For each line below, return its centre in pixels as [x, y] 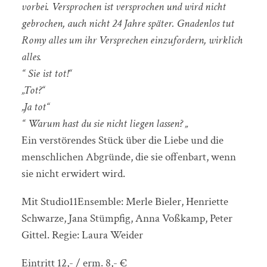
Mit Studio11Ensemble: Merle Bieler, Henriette [125, 201]
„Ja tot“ [35, 107]
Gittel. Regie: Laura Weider [82, 235]
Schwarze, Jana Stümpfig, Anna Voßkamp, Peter [127, 218]
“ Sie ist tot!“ [46, 73]
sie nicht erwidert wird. [73, 173]
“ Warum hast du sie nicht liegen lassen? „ [104, 123]
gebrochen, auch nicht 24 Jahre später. [99, 23]
